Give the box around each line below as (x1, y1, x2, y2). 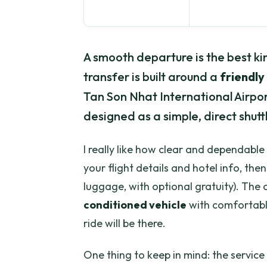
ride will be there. (83, 216, 166, 231)
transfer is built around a (83, 69, 220, 85)
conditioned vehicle (83, 198, 187, 212)
